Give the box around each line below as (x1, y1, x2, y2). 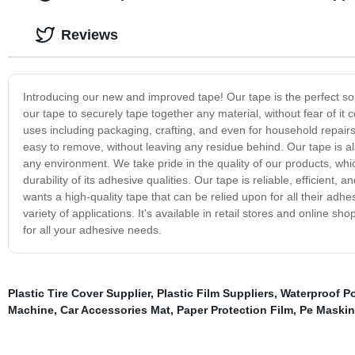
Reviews (60, 26, 118, 43)
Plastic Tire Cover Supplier (7, 286, 151, 300)
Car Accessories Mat (59, 303, 170, 316)
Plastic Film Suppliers (156, 286, 274, 300)
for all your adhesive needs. (22, 223, 162, 236)
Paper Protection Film (176, 303, 293, 316)
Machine (7, 303, 54, 316)
